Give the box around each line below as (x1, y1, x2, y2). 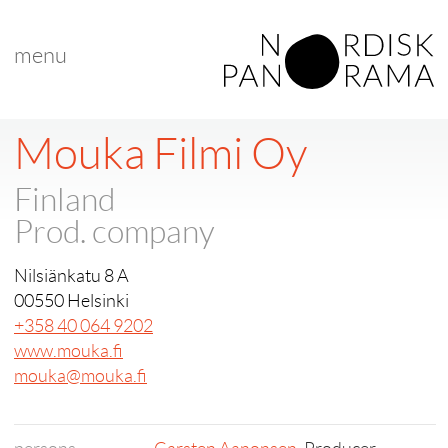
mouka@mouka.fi (14, 366, 147, 386)
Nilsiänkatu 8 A (14, 266, 129, 286)
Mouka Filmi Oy (14, 130, 307, 178)
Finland (14, 182, 115, 218)
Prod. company (14, 214, 215, 250)
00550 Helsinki (14, 291, 129, 311)
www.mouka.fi (14, 341, 123, 361)
